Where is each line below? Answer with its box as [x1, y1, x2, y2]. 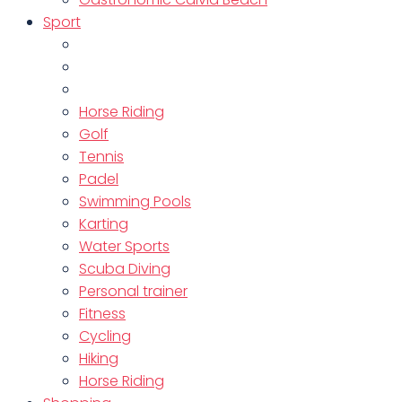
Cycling [79, 326, 131, 346]
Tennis [79, 146, 124, 167]
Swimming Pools [79, 191, 191, 212]
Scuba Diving [79, 258, 170, 279]
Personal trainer [79, 281, 188, 301]
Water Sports [79, 236, 170, 257]
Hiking [79, 348, 118, 369]
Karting [79, 214, 128, 234]
